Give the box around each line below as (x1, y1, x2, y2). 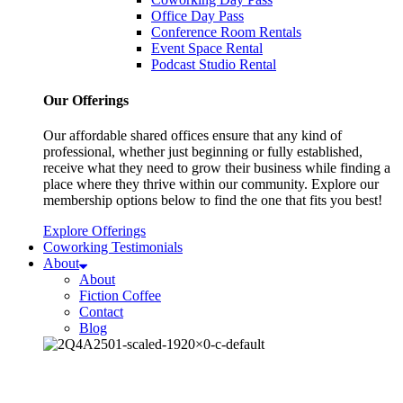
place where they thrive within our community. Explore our (43, 175, 379, 192)
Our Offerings (43, 92, 129, 108)
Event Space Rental (151, 40, 263, 57)
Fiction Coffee (79, 287, 161, 303)
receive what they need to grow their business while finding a (43, 159, 390, 175)
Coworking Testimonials (43, 238, 183, 255)
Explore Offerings (43, 222, 146, 238)
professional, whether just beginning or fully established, (43, 143, 363, 159)
